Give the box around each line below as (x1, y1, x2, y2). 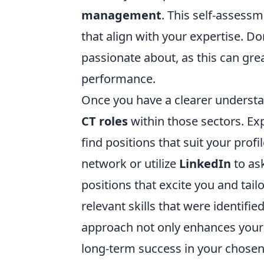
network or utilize (81, 156, 179, 171)
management (81, 7, 161, 23)
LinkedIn (179, 156, 231, 171)
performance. (81, 71, 156, 87)
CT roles (81, 113, 128, 129)
